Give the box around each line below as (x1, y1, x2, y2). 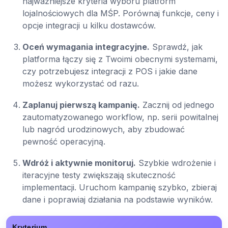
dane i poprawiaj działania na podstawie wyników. (22, 194, 213, 205)
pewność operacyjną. (22, 136, 105, 147)
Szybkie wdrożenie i (136, 157, 216, 168)
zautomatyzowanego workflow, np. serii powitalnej (22, 111, 218, 122)
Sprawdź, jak (150, 41, 203, 52)
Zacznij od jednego (140, 99, 214, 110)
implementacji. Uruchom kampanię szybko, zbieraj (22, 182, 217, 192)
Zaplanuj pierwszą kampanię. (22, 99, 140, 110)
